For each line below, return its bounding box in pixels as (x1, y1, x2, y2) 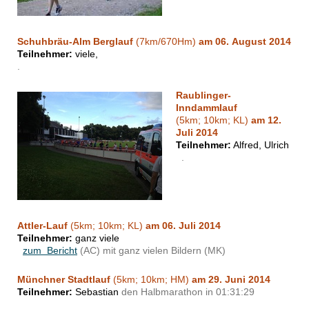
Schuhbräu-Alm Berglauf (17, 36, 133, 48)
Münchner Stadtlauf (17, 274, 110, 286)
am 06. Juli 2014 (146, 220, 221, 232)
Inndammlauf (176, 102, 237, 114)
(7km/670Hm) (133, 36, 199, 48)
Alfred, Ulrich (231, 139, 289, 151)
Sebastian (72, 286, 119, 298)
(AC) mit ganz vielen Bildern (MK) (77, 245, 226, 257)
